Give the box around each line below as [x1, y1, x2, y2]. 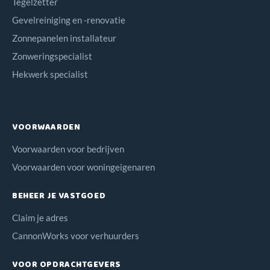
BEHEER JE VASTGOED [12, 189, 106, 202]
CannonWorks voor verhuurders [12, 230, 139, 241]
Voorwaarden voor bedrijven [12, 143, 124, 154]
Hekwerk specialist [12, 68, 88, 80]
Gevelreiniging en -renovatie [12, 14, 125, 25]
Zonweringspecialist [12, 50, 92, 61]
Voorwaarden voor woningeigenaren [12, 161, 155, 172]
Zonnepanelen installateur [12, 32, 116, 43]
